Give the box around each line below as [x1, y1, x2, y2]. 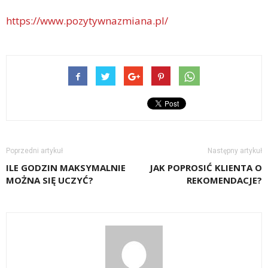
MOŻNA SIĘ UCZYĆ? [6, 174, 93, 187]
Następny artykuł [208, 147, 262, 156]
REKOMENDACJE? [187, 174, 262, 187]
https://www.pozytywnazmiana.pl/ [6, 14, 168, 28]
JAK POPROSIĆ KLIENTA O [150, 162, 262, 174]
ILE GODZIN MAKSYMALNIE [6, 162, 126, 174]
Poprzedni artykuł [6, 147, 63, 156]
